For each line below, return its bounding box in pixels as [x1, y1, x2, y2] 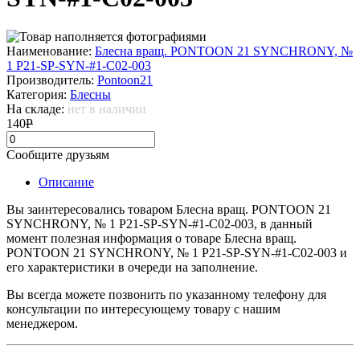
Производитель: [6, 72, 97, 87]
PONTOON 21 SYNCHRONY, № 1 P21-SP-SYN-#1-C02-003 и [6, 245, 347, 260]
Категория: [6, 87, 70, 101]
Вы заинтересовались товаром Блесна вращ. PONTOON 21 [6, 202, 331, 216]
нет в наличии [67, 101, 146, 116]
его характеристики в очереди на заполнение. [6, 260, 258, 274]
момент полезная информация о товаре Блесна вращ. [6, 231, 297, 245]
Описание [39, 174, 94, 189]
